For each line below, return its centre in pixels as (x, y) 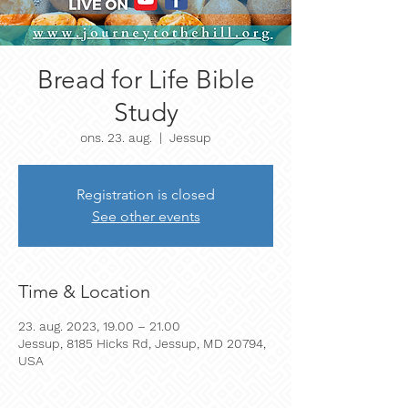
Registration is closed (146, 194)
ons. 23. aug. (116, 138)
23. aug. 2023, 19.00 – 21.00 (99, 326)
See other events (146, 216)
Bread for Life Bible (146, 80)
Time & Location (84, 291)
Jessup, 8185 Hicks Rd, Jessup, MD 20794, (142, 343)
